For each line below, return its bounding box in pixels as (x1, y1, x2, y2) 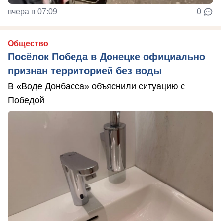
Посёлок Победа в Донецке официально (8, 51, 205, 62)
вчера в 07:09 (8, 7, 57, 16)
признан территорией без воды (8, 65, 162, 76)
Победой (8, 95, 44, 105)
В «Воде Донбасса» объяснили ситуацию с (8, 81, 185, 91)
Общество (8, 39, 48, 48)
